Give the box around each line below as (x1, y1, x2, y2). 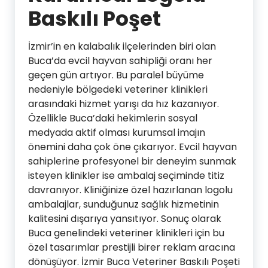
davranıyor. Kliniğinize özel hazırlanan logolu (28, 182, 233, 197)
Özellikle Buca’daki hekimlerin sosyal (28, 111, 197, 125)
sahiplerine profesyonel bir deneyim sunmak (28, 154, 236, 168)
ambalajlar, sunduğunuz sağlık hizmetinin (28, 197, 219, 211)
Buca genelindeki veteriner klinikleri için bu (28, 226, 224, 240)
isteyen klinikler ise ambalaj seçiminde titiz (28, 168, 224, 182)
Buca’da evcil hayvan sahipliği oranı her (28, 53, 212, 68)
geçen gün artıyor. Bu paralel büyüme (28, 68, 204, 82)
